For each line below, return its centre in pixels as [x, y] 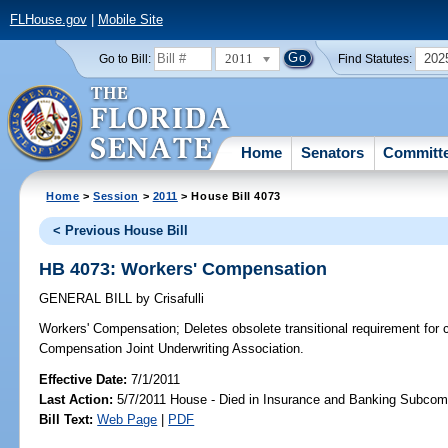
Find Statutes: [375, 58]
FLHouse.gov [48, 20]
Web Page [127, 419]
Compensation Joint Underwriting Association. [172, 349]
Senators [333, 152]
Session [116, 195]
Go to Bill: [124, 58]
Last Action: [76, 399]
